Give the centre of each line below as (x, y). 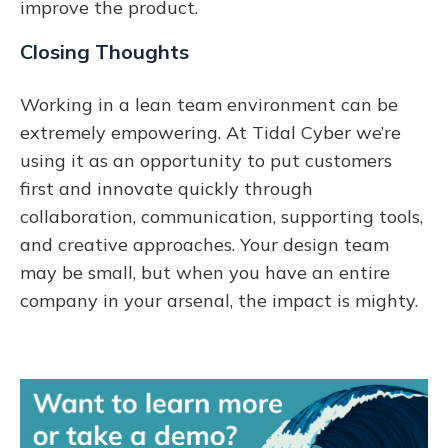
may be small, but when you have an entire (205, 272)
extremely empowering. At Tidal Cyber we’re (210, 132)
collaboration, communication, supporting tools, (221, 216)
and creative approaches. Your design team (204, 244)
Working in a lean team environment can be (209, 104)
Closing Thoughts (104, 51)
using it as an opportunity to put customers (206, 160)
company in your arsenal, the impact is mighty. (221, 300)
